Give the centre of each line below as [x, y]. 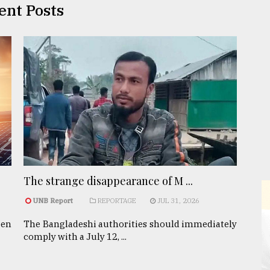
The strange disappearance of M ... [108, 181]
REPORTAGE [116, 200]
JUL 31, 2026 [177, 200]
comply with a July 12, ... [75, 236]
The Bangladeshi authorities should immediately [130, 224]
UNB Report [54, 200]
